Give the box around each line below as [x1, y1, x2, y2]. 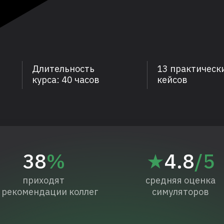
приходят [22, 174, 64, 186]
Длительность [32, 63, 94, 74]
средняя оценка [145, 174, 215, 186]
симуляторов [152, 186, 209, 197]
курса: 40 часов [32, 74, 99, 85]
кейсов [157, 74, 187, 85]
